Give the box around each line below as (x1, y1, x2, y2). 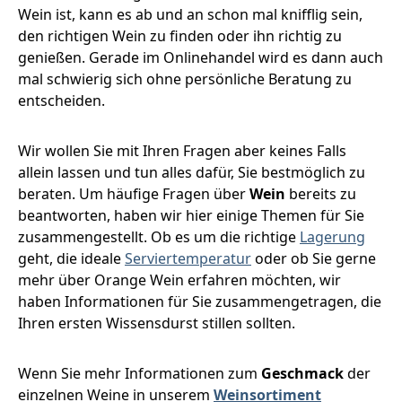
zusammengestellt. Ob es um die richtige (18, 226, 300, 247)
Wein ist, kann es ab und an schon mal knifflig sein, (18, 4, 363, 24)
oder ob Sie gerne (251, 248, 376, 268)
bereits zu (285, 183, 356, 204)
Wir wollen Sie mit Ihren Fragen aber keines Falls (18, 140, 346, 161)
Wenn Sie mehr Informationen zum (18, 363, 261, 383)
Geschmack (261, 363, 344, 383)
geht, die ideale (18, 248, 125, 268)
